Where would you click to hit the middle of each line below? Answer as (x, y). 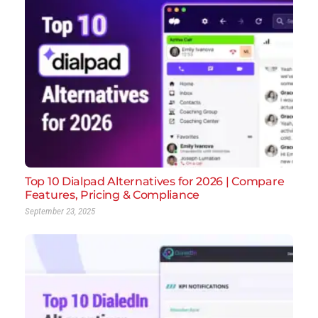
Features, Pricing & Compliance (112, 195)
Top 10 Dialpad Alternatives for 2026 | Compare (155, 182)
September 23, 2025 (60, 212)
